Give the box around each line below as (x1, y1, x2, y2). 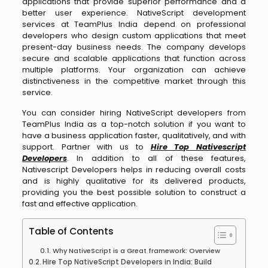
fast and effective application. (22, 197, 138, 209)
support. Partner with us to (22, 141, 151, 153)
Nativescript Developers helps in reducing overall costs (22, 163, 246, 175)
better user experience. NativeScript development (22, 7, 246, 19)
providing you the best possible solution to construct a (22, 186, 246, 198)
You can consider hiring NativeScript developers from (22, 106, 246, 118)
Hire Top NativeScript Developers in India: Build (42, 257, 212, 267)
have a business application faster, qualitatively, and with (22, 129, 246, 141)
